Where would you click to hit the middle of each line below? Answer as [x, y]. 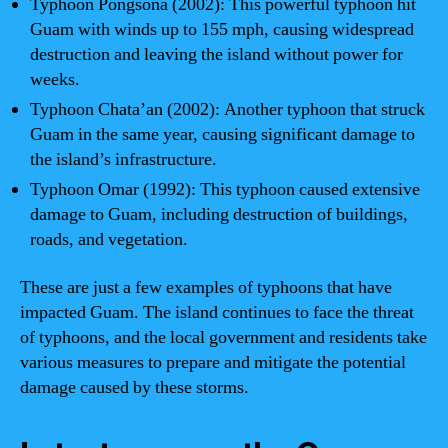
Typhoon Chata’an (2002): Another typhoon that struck [227, 109]
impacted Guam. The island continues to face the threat [217, 312]
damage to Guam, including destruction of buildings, [219, 214]
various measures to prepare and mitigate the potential [213, 362]
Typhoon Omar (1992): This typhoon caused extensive [225, 189]
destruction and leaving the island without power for [216, 54]
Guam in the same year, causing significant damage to [222, 134]
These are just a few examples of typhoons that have [206, 287]
